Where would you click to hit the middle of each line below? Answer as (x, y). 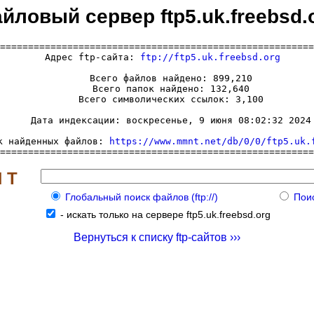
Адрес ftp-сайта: (87, 57)
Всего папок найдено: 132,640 (157, 88)
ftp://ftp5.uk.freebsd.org (210, 57)
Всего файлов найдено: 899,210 (157, 78)
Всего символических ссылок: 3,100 (157, 99)
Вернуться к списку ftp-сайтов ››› (157, 237)
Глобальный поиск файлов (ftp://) (141, 197)
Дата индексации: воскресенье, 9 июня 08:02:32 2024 (157, 120)
